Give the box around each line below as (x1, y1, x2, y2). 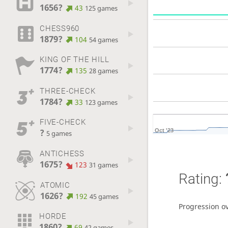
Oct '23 (154, 127, 174, 133)
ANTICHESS (39, 149, 84, 158)
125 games (85, 4, 118, 13)
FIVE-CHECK (39, 118, 86, 127)
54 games (89, 35, 119, 44)
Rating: (178, 170, 225, 187)
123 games (85, 98, 118, 107)
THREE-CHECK (39, 86, 96, 96)
